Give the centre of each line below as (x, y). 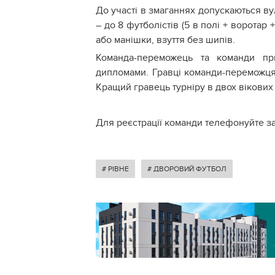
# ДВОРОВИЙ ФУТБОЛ (187, 169)
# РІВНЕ (115, 169)
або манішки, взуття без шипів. (167, 40)
